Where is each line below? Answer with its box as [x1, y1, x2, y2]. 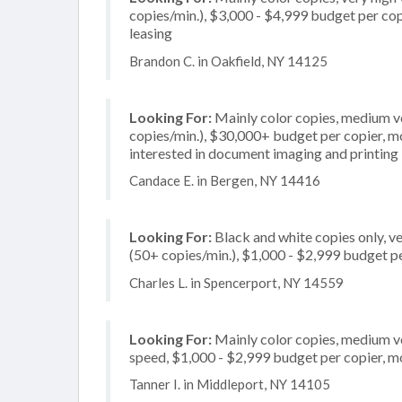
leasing [129, 24, 172, 41]
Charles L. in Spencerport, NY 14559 [129, 274, 344, 291]
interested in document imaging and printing [129, 144, 398, 162]
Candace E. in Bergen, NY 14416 [129, 172, 320, 188]
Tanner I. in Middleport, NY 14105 [129, 376, 330, 392]
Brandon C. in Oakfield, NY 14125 [129, 52, 328, 69]
